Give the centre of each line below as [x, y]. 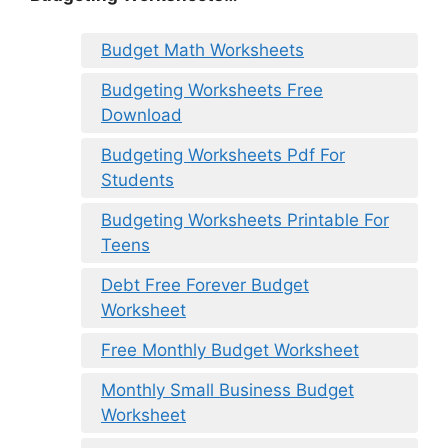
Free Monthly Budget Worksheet [230, 350]
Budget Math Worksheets [202, 50]
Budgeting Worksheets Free [212, 90]
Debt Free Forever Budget [205, 285]
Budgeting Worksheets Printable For [245, 220]
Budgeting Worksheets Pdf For [223, 155]
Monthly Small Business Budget [227, 390]
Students [137, 180]
